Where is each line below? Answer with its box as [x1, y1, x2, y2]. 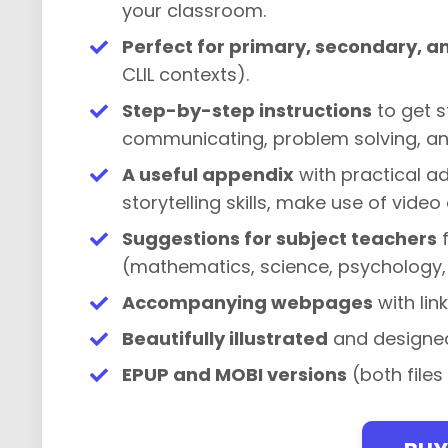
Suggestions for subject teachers [122, 226, 437, 252]
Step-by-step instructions [122, 98, 372, 124]
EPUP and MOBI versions [122, 362, 347, 388]
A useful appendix [122, 162, 294, 188]
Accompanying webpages [122, 290, 373, 316]
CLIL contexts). [122, 62, 249, 88]
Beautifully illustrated [122, 326, 328, 352]
